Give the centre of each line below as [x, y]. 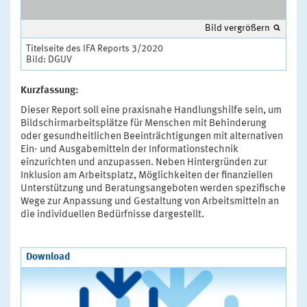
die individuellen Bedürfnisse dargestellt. [112, 214]
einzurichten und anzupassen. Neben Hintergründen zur [144, 162]
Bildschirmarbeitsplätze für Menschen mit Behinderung [144, 123]
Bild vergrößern [237, 28]
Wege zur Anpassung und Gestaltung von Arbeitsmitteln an [150, 201]
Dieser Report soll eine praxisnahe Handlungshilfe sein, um [151, 110]
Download [48, 257]
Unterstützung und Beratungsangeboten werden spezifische [153, 188]
